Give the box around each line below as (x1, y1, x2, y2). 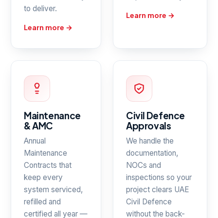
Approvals (126, 120, 171, 131)
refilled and (24, 197, 61, 206)
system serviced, (24, 185, 83, 194)
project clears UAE (126, 185, 189, 194)
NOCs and (126, 161, 161, 170)
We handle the (126, 136, 174, 145)
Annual (24, 136, 46, 145)
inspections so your (126, 173, 192, 182)
